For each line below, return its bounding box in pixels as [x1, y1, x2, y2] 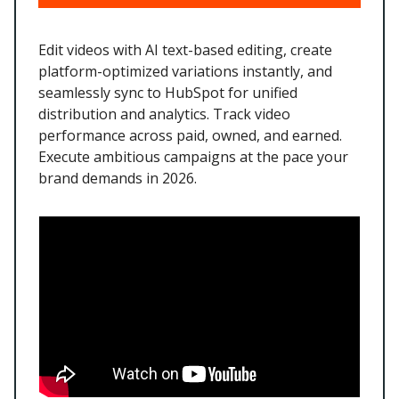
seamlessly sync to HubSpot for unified [38, 83, 297, 103]
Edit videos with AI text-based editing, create [38, 40, 332, 61]
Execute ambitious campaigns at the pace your [38, 147, 348, 167]
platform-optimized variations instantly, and [38, 61, 332, 82]
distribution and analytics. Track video [38, 104, 290, 125]
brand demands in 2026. [38, 168, 197, 189]
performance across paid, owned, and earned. [38, 126, 342, 146]
